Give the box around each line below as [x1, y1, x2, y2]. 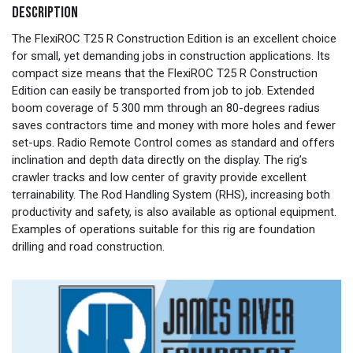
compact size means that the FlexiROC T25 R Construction [12, 65, 318, 80]
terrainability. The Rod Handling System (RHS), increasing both [12, 187, 330, 202]
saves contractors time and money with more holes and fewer [12, 117, 336, 132]
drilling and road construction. [12, 239, 165, 254]
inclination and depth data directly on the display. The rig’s [12, 152, 307, 167]
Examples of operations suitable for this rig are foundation [12, 221, 315, 236]
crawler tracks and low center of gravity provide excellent [12, 169, 307, 184]
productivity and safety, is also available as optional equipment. [12, 204, 336, 219]
